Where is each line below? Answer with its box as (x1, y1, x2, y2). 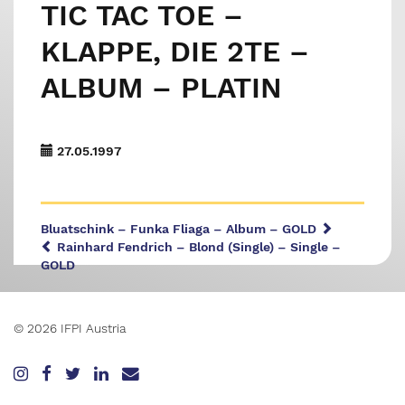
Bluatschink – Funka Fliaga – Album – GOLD (41, 221, 320, 236)
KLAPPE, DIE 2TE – (41, 34, 309, 69)
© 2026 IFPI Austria (14, 321, 127, 335)
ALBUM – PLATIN (41, 71, 282, 105)
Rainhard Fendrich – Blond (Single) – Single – (53, 240, 341, 254)
